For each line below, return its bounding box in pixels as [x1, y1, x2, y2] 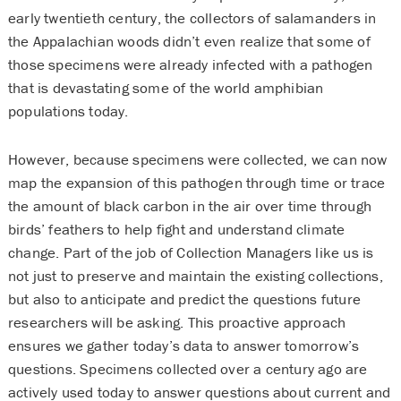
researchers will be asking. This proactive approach [7, 311, 346, 332]
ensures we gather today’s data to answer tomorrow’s [7, 335, 360, 355]
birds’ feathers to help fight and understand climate [7, 218, 346, 239]
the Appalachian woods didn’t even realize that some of [7, 30, 371, 51]
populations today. [7, 100, 136, 121]
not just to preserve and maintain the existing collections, [7, 265, 383, 286]
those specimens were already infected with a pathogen [7, 54, 373, 74]
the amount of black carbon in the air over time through [7, 195, 371, 216]
